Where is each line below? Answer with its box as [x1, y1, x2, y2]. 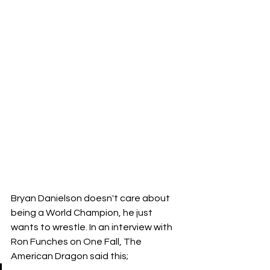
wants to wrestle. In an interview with [11, 222, 174, 233]
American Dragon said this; [11, 251, 128, 262]
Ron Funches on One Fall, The [11, 237, 143, 247]
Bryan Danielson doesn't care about [11, 193, 172, 204]
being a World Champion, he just [11, 208, 154, 218]
